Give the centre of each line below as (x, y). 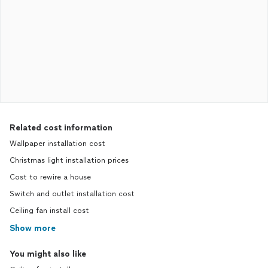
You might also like (48, 254)
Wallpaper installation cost (57, 144)
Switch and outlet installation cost (72, 194)
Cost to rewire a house (50, 177)
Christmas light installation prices (69, 160)
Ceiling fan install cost (49, 211)
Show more (33, 228)
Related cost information (61, 128)
